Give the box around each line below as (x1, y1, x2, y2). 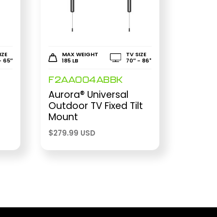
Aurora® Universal (48, 88, 128, 102)
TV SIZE (125, 50, 146, 58)
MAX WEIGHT (62, 50, 98, 58)
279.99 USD (53, 128, 95, 139)
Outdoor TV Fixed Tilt (48, 99, 143, 113)
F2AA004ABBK (48, 76, 123, 85)
